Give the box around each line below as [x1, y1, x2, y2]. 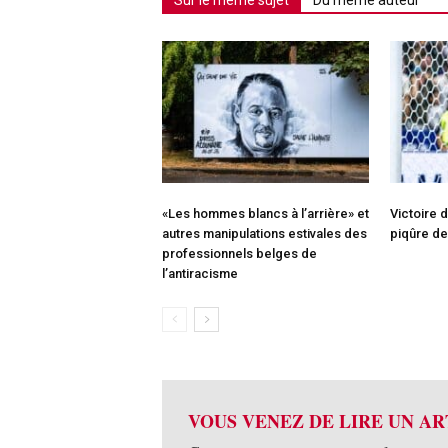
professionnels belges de [162, 246, 317, 262]
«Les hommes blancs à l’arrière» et [162, 206, 369, 222]
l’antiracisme [162, 266, 238, 282]
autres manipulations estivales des [162, 226, 367, 242]
